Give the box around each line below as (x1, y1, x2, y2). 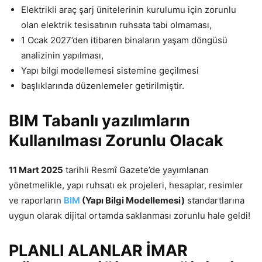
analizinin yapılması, (21, 50, 104, 61)
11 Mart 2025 (9, 164, 63, 176)
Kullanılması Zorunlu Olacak (9, 131, 223, 151)
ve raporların (9, 195, 64, 206)
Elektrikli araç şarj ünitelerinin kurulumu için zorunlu (21, 4, 236, 16)
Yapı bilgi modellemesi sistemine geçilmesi (21, 65, 199, 77)
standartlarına (185, 195, 244, 206)
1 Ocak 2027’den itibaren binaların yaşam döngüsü (21, 35, 227, 46)
